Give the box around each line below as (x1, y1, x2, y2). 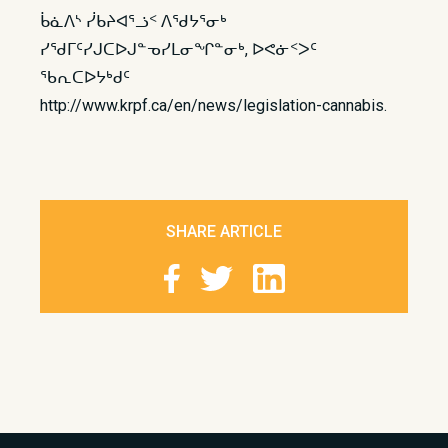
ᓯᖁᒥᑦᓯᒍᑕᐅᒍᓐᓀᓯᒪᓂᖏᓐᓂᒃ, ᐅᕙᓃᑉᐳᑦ (40, 40, 317, 59)
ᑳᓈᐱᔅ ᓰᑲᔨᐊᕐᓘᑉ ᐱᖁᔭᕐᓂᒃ (40, 12, 227, 31)
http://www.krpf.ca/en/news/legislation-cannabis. (40, 96, 391, 115)
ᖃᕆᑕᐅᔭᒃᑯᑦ (40, 68, 130, 87)
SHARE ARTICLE (166, 222, 282, 241)
